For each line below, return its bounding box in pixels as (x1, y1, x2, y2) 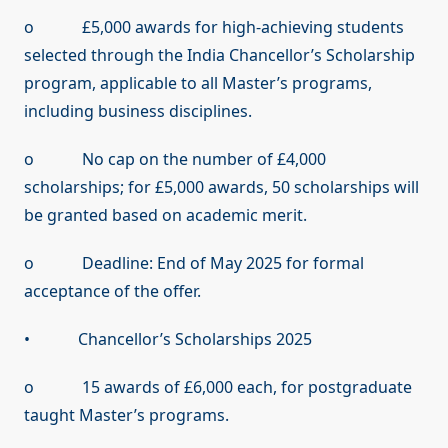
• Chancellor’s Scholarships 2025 (24, 328, 312, 351)
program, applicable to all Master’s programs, (24, 72, 372, 95)
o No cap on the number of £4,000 (24, 148, 326, 171)
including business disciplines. (24, 100, 252, 123)
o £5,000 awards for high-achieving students (24, 16, 404, 39)
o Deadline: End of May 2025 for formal (24, 252, 364, 275)
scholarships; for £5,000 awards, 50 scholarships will (24, 176, 419, 199)
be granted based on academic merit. (24, 204, 307, 227)
